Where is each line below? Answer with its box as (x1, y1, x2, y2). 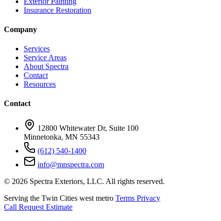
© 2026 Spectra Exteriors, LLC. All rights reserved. (4, 177, 165, 185)
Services (24, 44, 50, 53)
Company (4, 25, 37, 34)
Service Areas (24, 53, 67, 62)
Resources (24, 80, 56, 89)
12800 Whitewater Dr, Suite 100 (37, 123, 139, 132)
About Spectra (24, 62, 69, 71)
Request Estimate (19, 202, 73, 211)
